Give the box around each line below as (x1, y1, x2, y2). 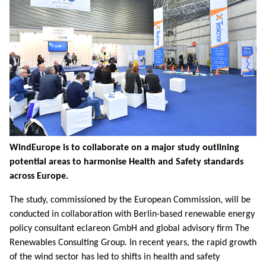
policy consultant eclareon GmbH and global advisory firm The (9, 224, 249, 234)
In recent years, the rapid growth (127, 238, 256, 248)
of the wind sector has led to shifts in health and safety (9, 252, 220, 262)
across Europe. (9, 172, 68, 182)
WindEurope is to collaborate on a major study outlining (9, 143, 239, 153)
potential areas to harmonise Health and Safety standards (9, 157, 243, 167)
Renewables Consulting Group (9, 238, 125, 248)
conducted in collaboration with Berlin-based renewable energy (9, 210, 255, 220)
